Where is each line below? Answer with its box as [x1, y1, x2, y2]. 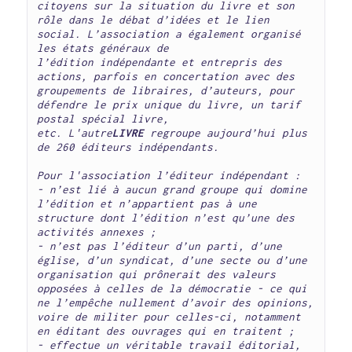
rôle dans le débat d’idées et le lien [37, 13, 270, 26]
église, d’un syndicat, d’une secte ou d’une [37, 253, 308, 266]
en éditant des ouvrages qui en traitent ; [37, 324, 295, 337]
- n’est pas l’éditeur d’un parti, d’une [37, 239, 283, 252]
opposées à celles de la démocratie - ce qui [37, 281, 308, 295]
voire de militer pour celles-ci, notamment [37, 310, 302, 323]
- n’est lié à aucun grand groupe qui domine [37, 182, 308, 196]
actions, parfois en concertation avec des [37, 69, 295, 82]
